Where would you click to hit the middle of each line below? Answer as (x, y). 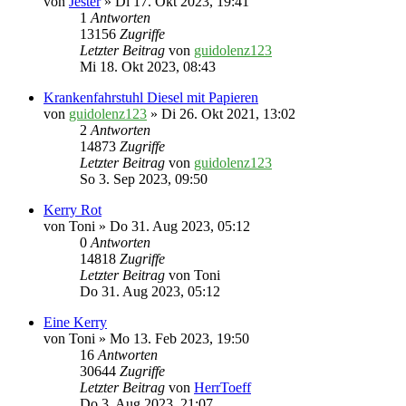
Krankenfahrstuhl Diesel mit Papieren (151, 98)
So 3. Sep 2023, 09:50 (144, 179)
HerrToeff (222, 388)
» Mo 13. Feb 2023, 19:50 (172, 339)
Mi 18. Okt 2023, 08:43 (148, 67)
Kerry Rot (72, 210)
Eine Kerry (75, 323)
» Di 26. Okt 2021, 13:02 (221, 114)
